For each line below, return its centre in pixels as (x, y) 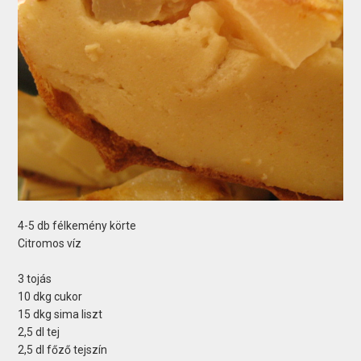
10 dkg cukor (50, 297)
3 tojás (35, 279)
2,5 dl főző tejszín (63, 350)
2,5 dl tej (39, 332)
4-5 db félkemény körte (77, 226)
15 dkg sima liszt (60, 315)
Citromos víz (50, 244)
